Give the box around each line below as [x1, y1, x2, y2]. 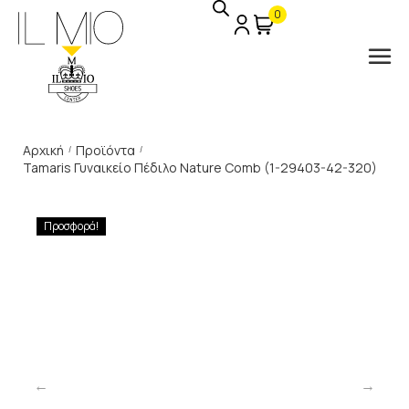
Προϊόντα [76, 142, 135, 159]
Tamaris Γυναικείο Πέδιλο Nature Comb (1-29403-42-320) [23, 159, 377, 176]
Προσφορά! [44, 218, 99, 234]
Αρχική [23, 142, 64, 159]
